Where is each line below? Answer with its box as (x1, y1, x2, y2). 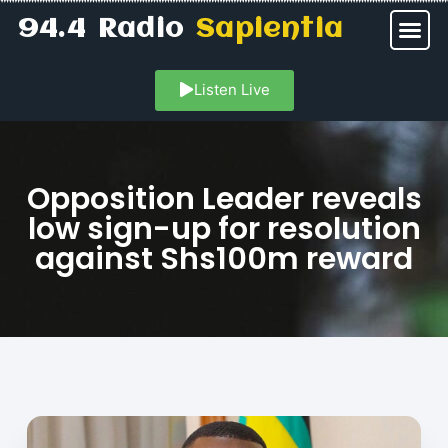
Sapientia (196, 15, 344, 44)
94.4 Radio (18, 15, 197, 44)
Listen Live (193, 80, 270, 99)
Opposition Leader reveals (26, 178, 422, 221)
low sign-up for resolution (27, 208, 421, 251)
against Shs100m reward (35, 238, 413, 281)
